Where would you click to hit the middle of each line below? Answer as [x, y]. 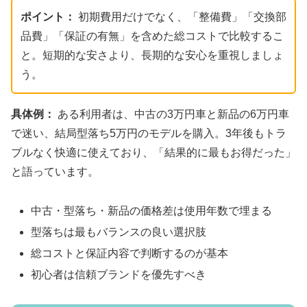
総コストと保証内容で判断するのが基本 [130, 253]
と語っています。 [55, 171]
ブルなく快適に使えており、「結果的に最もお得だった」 [153, 152]
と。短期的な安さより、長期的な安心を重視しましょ [152, 55]
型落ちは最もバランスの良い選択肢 [119, 232]
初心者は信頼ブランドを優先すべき [119, 275]
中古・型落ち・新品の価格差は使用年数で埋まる [152, 210]
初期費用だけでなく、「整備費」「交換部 [181, 16]
